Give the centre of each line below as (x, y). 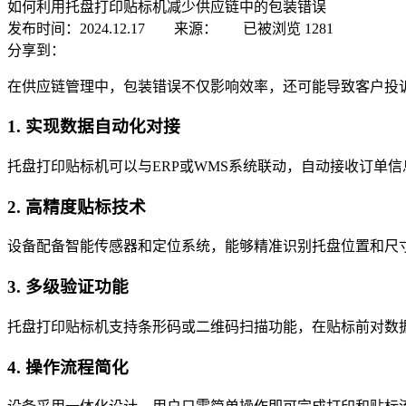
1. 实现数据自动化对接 (94, 127)
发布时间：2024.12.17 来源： (112, 28)
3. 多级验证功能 (68, 287)
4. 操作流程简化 (68, 367)
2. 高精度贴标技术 (77, 207)
